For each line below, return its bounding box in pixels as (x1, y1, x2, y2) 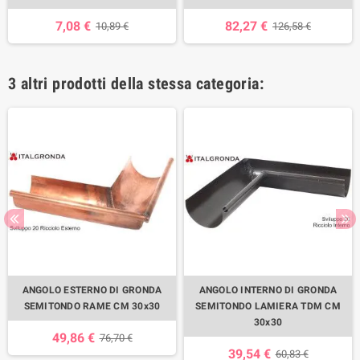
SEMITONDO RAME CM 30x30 (23, 300, 161, 312)
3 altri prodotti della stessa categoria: (8, 73, 264, 93)
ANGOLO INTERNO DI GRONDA (198, 284, 337, 296)
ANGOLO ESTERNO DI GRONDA (22, 284, 162, 296)
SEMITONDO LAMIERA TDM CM (195, 300, 341, 312)
